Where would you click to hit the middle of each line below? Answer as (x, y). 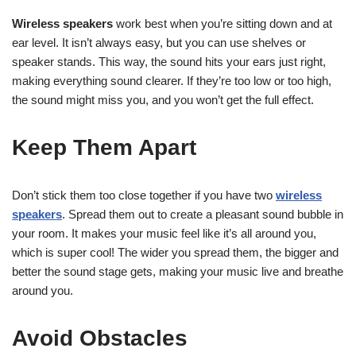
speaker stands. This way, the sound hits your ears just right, (169, 61)
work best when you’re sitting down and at (222, 23)
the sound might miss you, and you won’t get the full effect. (163, 99)
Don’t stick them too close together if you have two (144, 195)
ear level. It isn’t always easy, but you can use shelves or (159, 42)
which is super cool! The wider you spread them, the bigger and (175, 252)
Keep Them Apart (104, 147)
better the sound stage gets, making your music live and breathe (178, 271)
